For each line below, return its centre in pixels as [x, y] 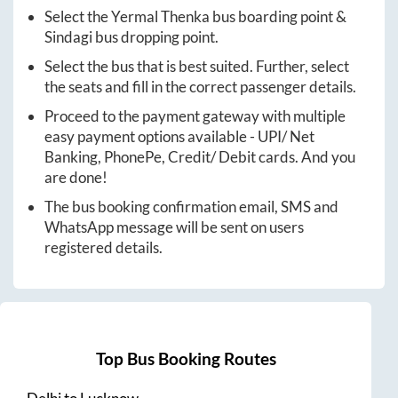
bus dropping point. [155, 37]
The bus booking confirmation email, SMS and [191, 207]
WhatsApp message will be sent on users [174, 227]
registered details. [103, 248]
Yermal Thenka [160, 17]
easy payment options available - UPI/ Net [179, 137]
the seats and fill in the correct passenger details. [200, 87]
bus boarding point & [278, 17]
